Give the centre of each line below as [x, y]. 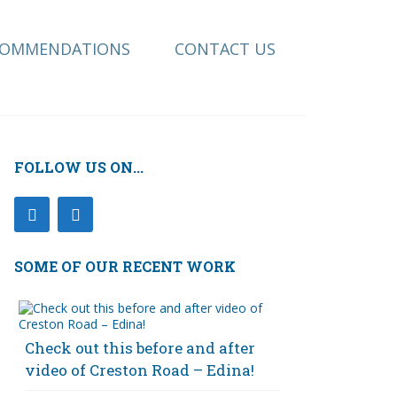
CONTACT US [225, 49]
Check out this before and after [140, 348]
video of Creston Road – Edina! [140, 370]
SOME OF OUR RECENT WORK [125, 266]
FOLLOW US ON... [79, 167]
